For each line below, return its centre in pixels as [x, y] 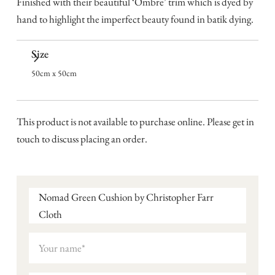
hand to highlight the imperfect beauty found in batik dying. [135, 19]
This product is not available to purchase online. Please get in [135, 121]
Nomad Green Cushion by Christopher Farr [126, 197]
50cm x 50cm [54, 73]
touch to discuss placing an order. [82, 138]
